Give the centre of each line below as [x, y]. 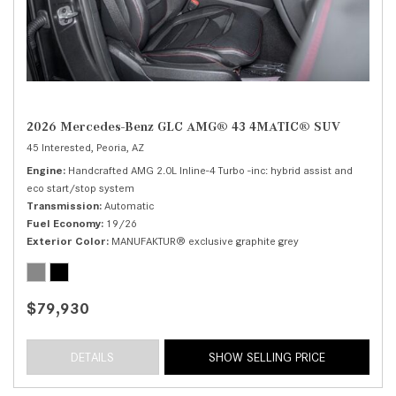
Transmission [63, 205]
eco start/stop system [80, 187]
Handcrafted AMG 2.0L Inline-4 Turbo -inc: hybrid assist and [210, 170]
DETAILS [93, 357]
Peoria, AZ [120, 147]
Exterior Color [66, 240]
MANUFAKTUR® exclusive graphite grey [205, 240]
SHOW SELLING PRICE [267, 357]
